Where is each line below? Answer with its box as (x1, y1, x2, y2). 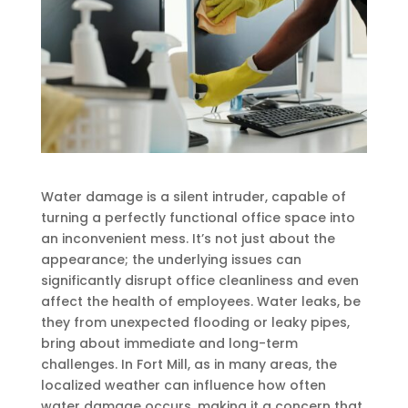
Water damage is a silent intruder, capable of (40, 187, 346, 206)
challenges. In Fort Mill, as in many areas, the (40, 354, 337, 373)
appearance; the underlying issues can (40, 250, 301, 269)
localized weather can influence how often (40, 375, 326, 394)
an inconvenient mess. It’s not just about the (40, 229, 335, 248)
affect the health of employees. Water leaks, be (40, 291, 361, 311)
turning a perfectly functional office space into (40, 208, 355, 227)
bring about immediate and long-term (40, 333, 298, 352)
